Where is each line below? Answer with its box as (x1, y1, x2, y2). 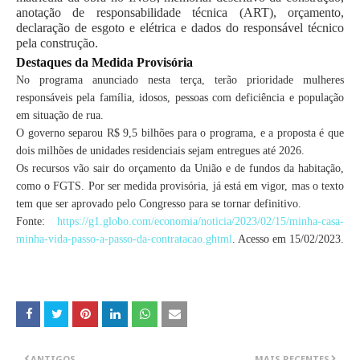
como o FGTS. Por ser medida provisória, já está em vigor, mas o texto (16, 180, 344, 193)
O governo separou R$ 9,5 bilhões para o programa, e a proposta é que (16, 127, 344, 140)
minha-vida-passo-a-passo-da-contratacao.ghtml (16, 233, 232, 246)
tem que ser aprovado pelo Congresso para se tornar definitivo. (16, 198, 301, 211)
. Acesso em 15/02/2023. (232, 233, 344, 246)
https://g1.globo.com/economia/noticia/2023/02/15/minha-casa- (57, 215, 344, 228)
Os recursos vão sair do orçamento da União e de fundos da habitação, (16, 162, 344, 175)
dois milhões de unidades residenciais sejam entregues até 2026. (16, 145, 305, 157)
